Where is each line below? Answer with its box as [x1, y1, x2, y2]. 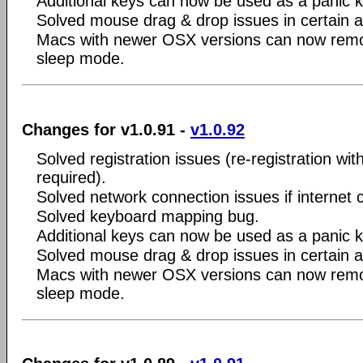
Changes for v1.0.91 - [22, 120, 190, 139]
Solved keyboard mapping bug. [36, 207, 259, 225]
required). [36, 168, 106, 186]
